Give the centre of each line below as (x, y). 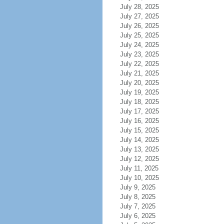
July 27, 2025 (139, 16)
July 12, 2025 (139, 159)
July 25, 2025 (139, 35)
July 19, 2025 (139, 92)
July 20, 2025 (139, 83)
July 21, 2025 (139, 73)
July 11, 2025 (139, 168)
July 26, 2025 (139, 26)
